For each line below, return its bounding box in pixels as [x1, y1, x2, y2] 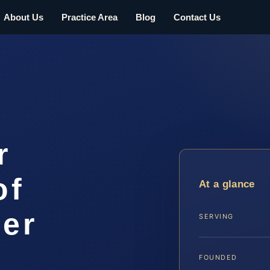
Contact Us [174, 11, 221, 22]
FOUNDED [199, 253, 237, 262]
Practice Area [61, 11, 118, 22]
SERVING [199, 212, 234, 221]
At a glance [199, 178, 255, 190]
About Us [4, 11, 43, 22]
